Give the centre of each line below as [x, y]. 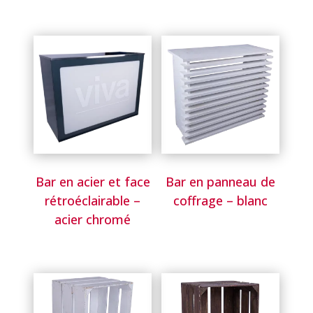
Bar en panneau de [220, 181]
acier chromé [93, 219]
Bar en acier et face [93, 181]
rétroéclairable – [93, 200]
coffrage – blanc [220, 200]
